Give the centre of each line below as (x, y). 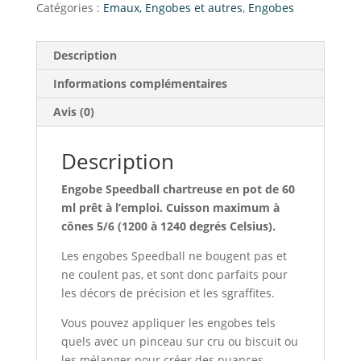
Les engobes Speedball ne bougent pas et (174, 256)
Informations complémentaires (140, 84)
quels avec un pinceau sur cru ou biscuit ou (179, 342)
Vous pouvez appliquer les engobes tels (168, 323)
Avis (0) (73, 112)
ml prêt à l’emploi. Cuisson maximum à (170, 208)
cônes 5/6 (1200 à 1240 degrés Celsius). (168, 226)
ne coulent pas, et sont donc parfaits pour (174, 275)
